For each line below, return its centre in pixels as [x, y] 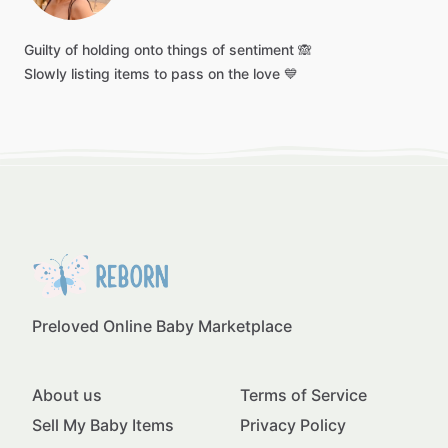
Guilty [42, 49]
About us [67, 395]
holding [106, 49]
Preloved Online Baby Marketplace [162, 326]
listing [90, 73]
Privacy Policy [293, 425]
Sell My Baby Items [103, 425]
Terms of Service [303, 395]
